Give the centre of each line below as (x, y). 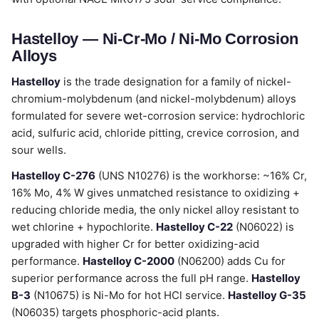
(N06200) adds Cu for (230, 261)
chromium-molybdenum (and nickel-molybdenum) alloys (154, 99)
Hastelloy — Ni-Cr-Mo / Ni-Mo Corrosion (155, 39)
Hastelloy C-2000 (129, 261)
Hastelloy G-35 (267, 295)
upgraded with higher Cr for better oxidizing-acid (135, 244)
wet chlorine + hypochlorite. (84, 227)
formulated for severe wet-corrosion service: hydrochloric (158, 116)
